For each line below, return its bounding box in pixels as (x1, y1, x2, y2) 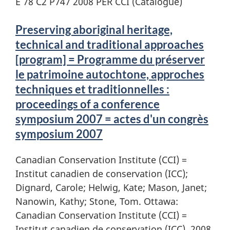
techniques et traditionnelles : (15, 82, 169, 96)
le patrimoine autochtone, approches (15, 67, 204, 81)
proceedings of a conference (15, 97, 160, 111)
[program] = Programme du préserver (15, 52, 205, 66)
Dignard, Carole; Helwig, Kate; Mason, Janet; (15, 181, 207, 194)
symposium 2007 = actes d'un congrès (15, 111, 208, 126)
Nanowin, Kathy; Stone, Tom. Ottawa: (15, 195, 178, 207)
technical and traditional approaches (15, 37, 204, 51)
